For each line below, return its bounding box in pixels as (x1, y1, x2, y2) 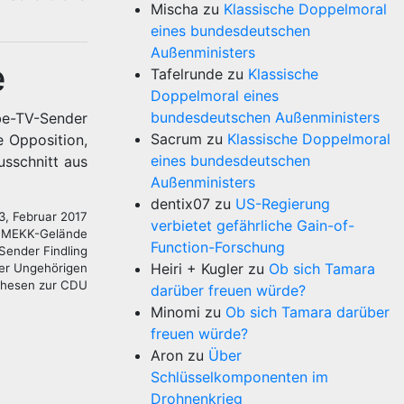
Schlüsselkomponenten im (151, 368, 328, 386)
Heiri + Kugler (151, 260, 243, 278)
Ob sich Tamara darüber (225, 303, 390, 321)
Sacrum (151, 130, 202, 148)
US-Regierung (235, 195, 330, 213)
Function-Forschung (151, 238, 285, 256)
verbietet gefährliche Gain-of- (151, 216, 354, 234)
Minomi (151, 303, 200, 321)
